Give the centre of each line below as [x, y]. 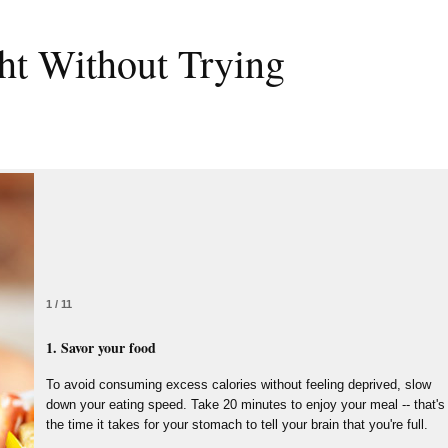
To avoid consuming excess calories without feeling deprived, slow [238, 384]
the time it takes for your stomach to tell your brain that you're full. [237, 424]
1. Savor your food [101, 347]
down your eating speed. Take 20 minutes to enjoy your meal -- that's [245, 404]
